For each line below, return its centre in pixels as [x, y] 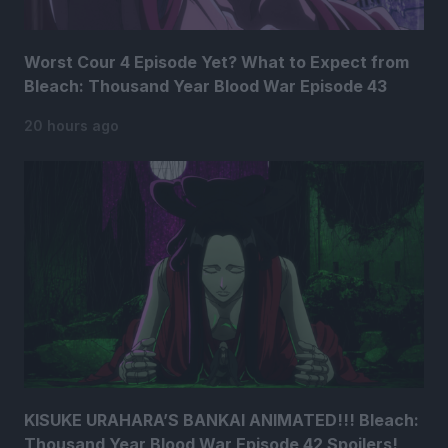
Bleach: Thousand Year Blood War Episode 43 [205, 86]
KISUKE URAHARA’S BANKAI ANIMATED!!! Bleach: [221, 420]
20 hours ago [71, 126]
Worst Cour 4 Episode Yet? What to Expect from [216, 62]
